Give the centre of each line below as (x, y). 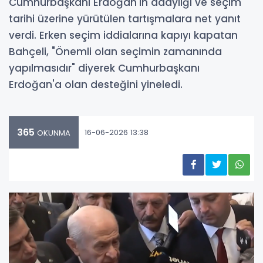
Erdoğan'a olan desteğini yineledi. (96, 85)
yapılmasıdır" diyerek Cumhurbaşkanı (104, 68)
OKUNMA (53, 133)
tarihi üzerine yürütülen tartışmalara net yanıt (125, 19)
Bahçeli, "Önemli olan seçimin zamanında (115, 52)
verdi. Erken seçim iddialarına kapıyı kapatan (123, 35)
